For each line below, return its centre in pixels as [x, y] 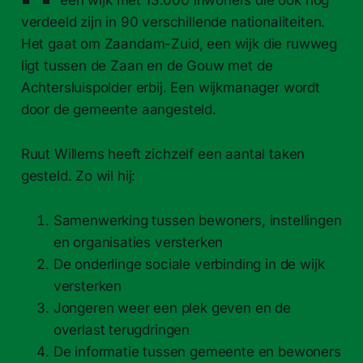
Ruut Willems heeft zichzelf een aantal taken [163, 154]
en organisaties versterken [138, 242]
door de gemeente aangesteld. [118, 109]
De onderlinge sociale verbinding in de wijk [189, 264]
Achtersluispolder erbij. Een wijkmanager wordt [170, 87]
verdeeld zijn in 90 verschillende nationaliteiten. [173, 21]
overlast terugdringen [122, 329]
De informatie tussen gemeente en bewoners [197, 351]
